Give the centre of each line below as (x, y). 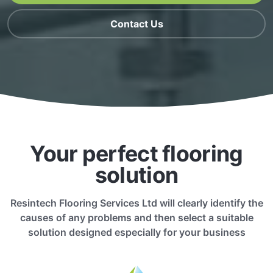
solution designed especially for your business (136, 232)
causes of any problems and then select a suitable (136, 217)
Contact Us (136, 24)
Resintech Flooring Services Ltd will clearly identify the (136, 203)
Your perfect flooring (136, 153)
